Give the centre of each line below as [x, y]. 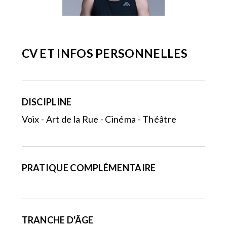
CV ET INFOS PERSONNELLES [105, 53]
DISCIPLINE [47, 102]
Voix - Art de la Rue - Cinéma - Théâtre [99, 119]
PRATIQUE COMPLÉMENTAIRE [89, 167]
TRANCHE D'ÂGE [58, 220]
